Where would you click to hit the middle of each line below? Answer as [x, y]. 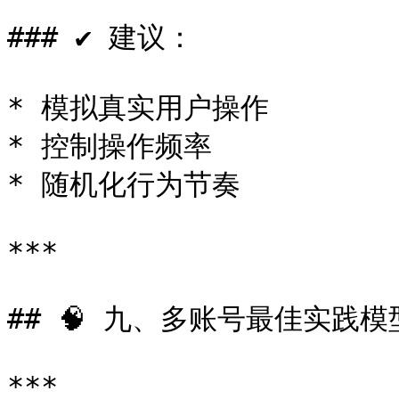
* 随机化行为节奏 [124, 184]
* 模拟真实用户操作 [138, 108]
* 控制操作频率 [110, 146]
